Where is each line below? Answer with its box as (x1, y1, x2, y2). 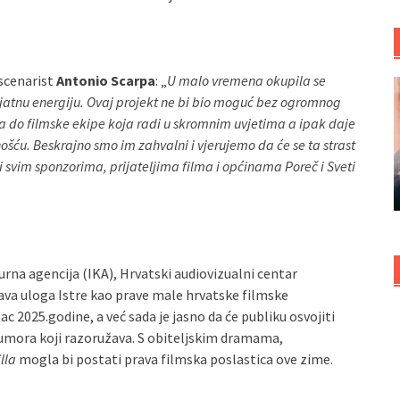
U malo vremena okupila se (167, 71, 326, 89)
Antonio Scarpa (56, 71, 155, 89)
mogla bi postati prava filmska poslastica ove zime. (16, 350, 333, 368)
